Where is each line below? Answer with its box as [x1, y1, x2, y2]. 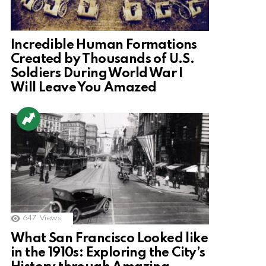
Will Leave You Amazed [11, 81, 157, 94]
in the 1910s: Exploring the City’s [11, 246, 205, 259]
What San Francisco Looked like [11, 232, 208, 245]
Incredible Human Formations [11, 38, 197, 52]
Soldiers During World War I [11, 66, 183, 80]
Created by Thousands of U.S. [11, 52, 195, 66]
